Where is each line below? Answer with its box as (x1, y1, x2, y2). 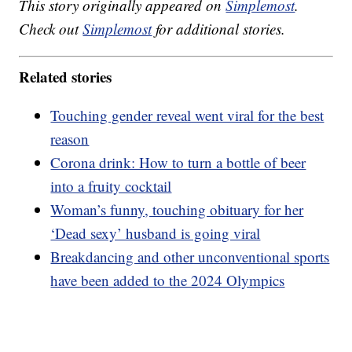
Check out (19, 19, 83, 39)
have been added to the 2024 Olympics (50, 269, 285, 290)
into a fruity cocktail (50, 175, 172, 196)
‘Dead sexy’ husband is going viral (50, 222, 261, 243)
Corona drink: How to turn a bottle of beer (50, 152, 306, 172)
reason (50, 128, 90, 148)
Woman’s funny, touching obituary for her (50, 199, 304, 219)
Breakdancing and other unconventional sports (50, 246, 330, 266)
